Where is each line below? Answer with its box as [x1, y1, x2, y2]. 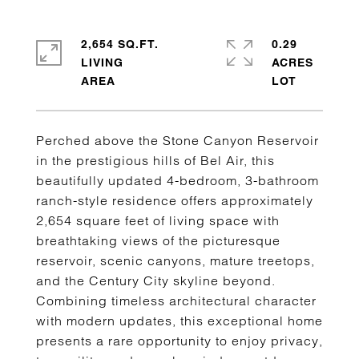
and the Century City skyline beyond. [36, 272, 276, 288]
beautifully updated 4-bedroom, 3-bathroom [36, 172, 319, 188]
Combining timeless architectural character [36, 292, 317, 309]
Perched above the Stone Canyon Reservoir [36, 132, 319, 148]
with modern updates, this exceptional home [36, 313, 323, 329]
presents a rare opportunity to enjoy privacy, [36, 333, 323, 349]
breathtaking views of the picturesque [36, 232, 280, 248]
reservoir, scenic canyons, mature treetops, [36, 252, 315, 268]
